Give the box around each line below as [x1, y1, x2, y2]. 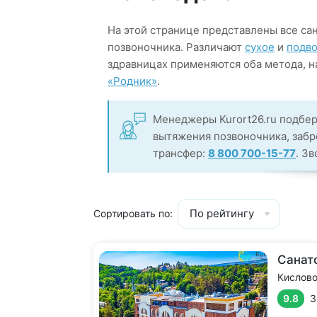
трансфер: [153, 146, 208, 160]
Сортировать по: [93, 207, 173, 219]
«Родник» [108, 74, 157, 88]
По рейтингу [190, 207, 254, 220]
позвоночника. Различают [108, 40, 245, 54]
